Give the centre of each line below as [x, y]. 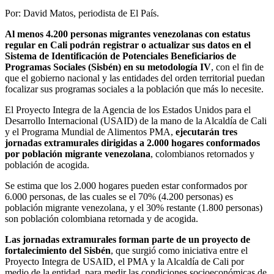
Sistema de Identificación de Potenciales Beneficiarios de [120, 56]
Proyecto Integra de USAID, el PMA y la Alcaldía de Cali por [124, 262]
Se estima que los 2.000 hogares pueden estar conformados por [126, 186]
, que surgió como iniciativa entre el [179, 251]
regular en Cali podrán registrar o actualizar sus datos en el [128, 45]
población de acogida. [47, 165]
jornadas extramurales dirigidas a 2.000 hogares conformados [132, 143]
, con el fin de [237, 67]
